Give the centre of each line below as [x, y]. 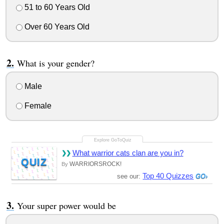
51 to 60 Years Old [56, 7]
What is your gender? [55, 63]
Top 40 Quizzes [168, 175]
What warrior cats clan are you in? [128, 152]
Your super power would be [66, 205]
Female [37, 105]
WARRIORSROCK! [95, 164]
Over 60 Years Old [56, 27]
